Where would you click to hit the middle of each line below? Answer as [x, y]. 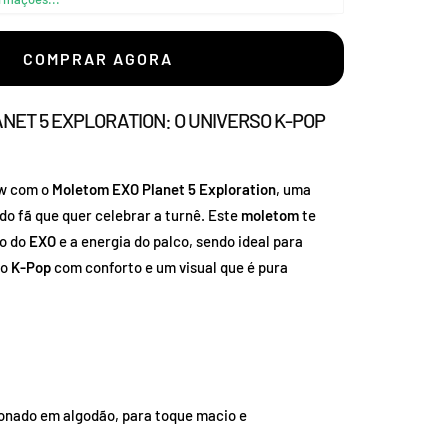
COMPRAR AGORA [98, 58]
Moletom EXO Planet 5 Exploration [164, 188]
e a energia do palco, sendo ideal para [180, 240]
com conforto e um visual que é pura [170, 266]
